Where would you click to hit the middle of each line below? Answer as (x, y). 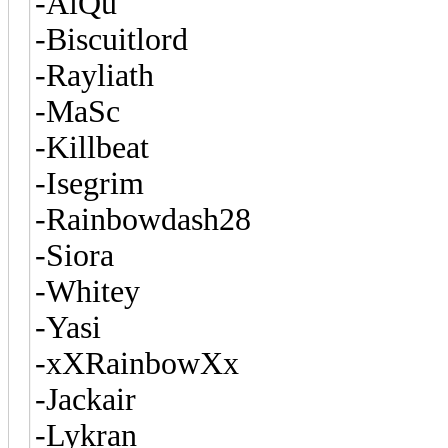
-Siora (74, 255)
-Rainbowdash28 (143, 219)
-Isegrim (89, 183)
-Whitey (87, 291)
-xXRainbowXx (137, 363)
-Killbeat (92, 147)
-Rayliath (94, 75)
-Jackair (85, 399)
